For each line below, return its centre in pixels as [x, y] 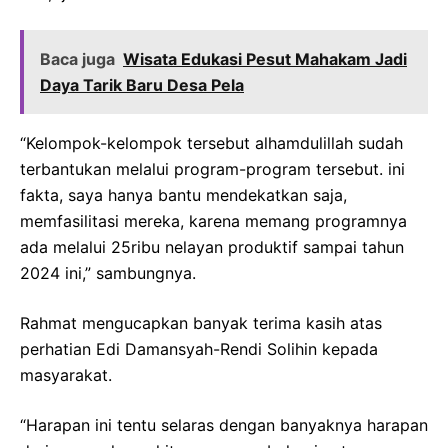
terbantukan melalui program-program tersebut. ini [212, 169]
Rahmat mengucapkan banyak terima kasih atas [201, 323]
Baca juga [77, 59]
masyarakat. [66, 375]
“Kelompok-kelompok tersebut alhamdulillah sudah [211, 143]
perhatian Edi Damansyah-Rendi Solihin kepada [199, 349]
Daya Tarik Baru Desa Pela [142, 85]
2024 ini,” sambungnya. [108, 273]
